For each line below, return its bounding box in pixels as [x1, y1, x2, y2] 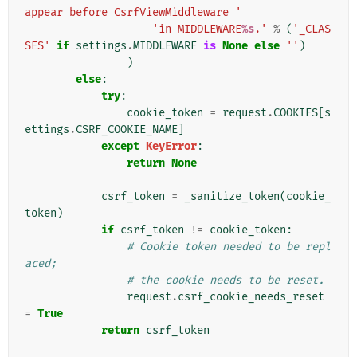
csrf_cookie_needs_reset [178, 290, 324, 304]
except [101, 139, 139, 154]
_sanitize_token [184, 190, 280, 204]
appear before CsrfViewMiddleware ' [25, 6, 241, 20]
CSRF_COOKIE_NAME [76, 123, 178, 137]
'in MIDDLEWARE [152, 22, 241, 37]
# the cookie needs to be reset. [127, 273, 324, 288]
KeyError [146, 139, 197, 154]
